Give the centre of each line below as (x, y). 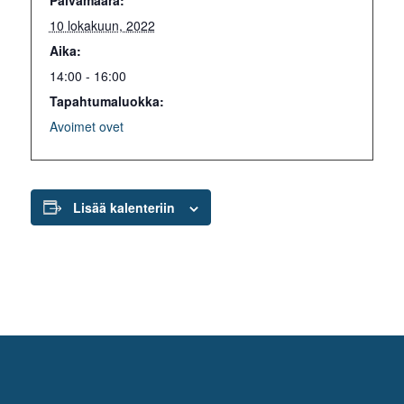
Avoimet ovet (86, 126)
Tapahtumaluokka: (106, 101)
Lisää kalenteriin (124, 207)
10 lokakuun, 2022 (102, 25)
